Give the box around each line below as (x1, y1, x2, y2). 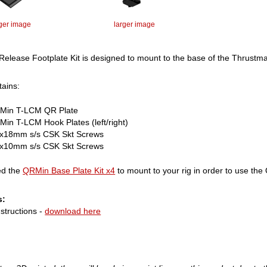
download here (45, 206, 101, 216)
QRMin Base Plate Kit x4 (23, 166, 116, 176)
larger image (113, 20, 155, 28)
